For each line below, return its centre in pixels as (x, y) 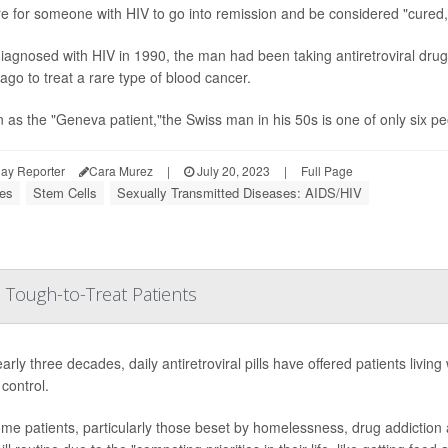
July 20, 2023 (232, 171)
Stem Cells (65, 193)
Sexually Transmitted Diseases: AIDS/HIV (239, 193)
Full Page (327, 171)
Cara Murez (121, 171)
